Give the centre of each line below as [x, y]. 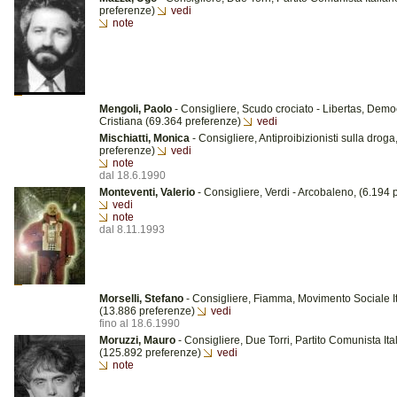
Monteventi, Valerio [147, 192]
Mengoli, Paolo [136, 109]
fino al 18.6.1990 [140, 323]
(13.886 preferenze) [148, 311]
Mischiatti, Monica [144, 138]
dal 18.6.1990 [132, 175]
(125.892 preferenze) [152, 353]
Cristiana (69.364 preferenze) [171, 121]
